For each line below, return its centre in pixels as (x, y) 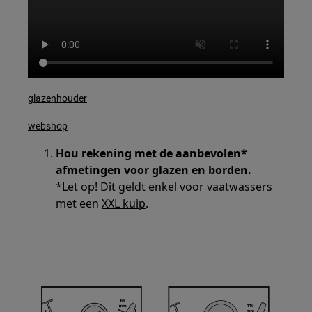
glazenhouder (58, 99)
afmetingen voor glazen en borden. (154, 170)
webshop (48, 126)
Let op (79, 187)
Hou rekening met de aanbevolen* (152, 154)
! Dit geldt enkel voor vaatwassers (184, 187)
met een (79, 204)
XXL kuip (124, 204)
